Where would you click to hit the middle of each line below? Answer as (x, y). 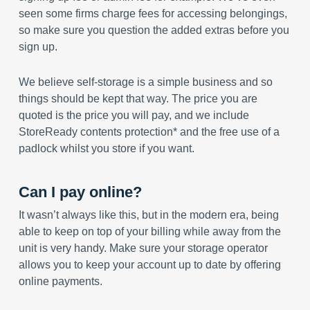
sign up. (38, 47)
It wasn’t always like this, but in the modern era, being (148, 215)
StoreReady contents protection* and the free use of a (149, 132)
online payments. (60, 281)
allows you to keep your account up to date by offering (149, 265)
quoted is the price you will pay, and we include (134, 115)
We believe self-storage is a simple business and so (145, 82)
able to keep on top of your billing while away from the (149, 231)
